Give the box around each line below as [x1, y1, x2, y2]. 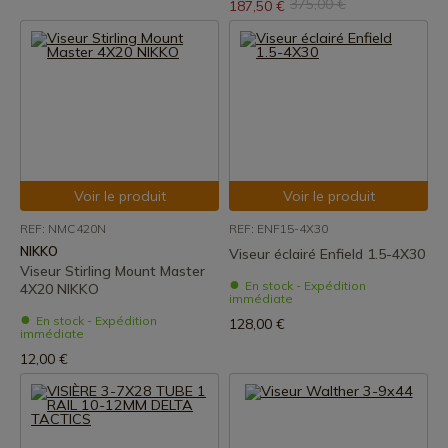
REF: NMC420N [20, 221, 106, 236]
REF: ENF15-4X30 [229, 221, 328, 236]
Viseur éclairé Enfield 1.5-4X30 [229, 245, 425, 263]
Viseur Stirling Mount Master [20, 262, 205, 280]
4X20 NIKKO [20, 280, 99, 298]
